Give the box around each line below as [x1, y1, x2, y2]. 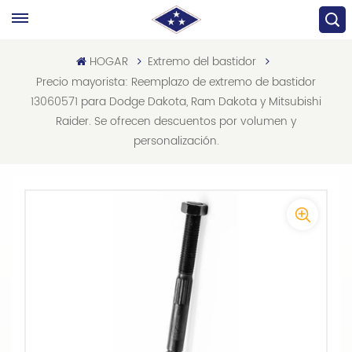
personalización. [133, 132, 219, 150]
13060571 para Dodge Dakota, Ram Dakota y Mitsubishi [31, 93, 321, 111]
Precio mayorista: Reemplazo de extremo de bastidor [36, 73, 316, 91]
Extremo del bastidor [147, 53, 256, 71]
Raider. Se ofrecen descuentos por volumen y [56, 112, 296, 130]
